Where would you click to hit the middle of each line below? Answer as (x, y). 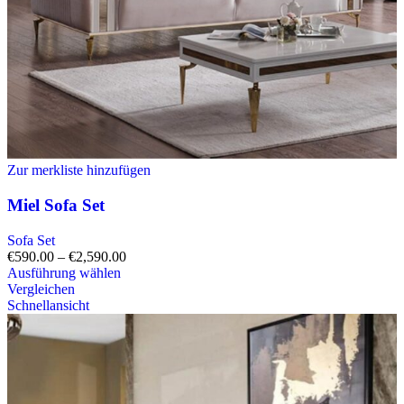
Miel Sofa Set (56, 205)
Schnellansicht (48, 305)
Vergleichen (41, 289)
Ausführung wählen (64, 272)
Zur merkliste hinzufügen (79, 170)
